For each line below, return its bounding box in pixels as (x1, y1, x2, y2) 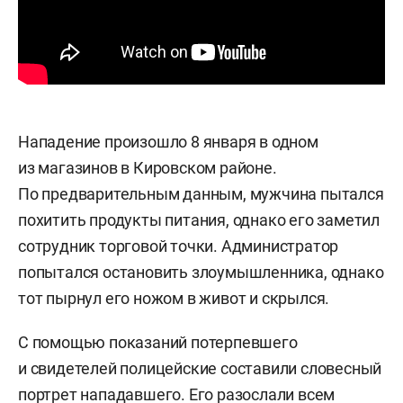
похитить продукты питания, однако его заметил (18, 210, 380, 229)
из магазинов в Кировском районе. (18, 158, 277, 177)
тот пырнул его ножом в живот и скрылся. (18, 289, 330, 308)
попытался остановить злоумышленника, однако (18, 263, 384, 282)
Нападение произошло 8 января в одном (18, 132, 318, 151)
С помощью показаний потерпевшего (18, 333, 298, 352)
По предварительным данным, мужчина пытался (18, 184, 384, 203)
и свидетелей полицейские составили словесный (18, 359, 382, 378)
